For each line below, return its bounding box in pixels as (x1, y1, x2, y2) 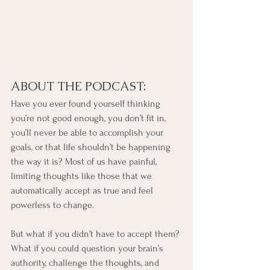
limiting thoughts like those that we (11, 171, 154, 182)
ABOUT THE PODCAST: (11, 78, 146, 95)
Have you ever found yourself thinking (11, 98, 163, 110)
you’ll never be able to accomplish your (11, 127, 166, 139)
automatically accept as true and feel (11, 185, 155, 196)
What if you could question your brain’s (11, 243, 166, 254)
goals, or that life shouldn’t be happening (11, 142, 173, 153)
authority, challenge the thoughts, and (11, 257, 162, 269)
